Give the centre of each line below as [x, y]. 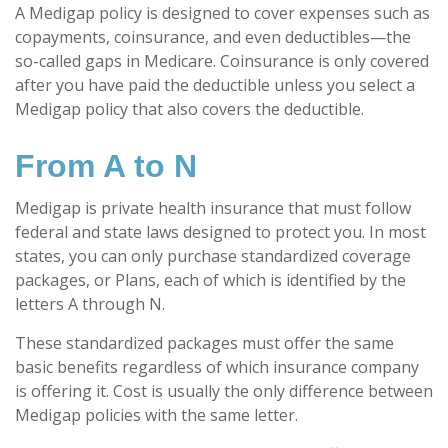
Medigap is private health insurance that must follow [213, 208]
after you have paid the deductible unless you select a [215, 85]
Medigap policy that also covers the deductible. [189, 109]
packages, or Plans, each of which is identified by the [210, 280]
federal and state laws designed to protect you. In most [220, 232]
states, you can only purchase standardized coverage [213, 256]
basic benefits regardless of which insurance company [217, 367]
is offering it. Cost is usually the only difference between [224, 391]
